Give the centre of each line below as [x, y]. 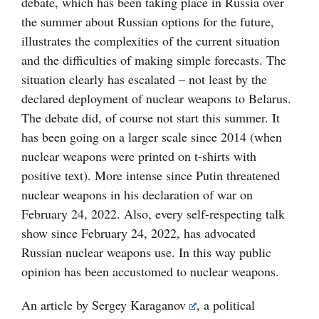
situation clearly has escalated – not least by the [144, 79]
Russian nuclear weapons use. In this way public [146, 252]
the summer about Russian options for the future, [148, 22]
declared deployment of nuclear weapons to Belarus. [156, 99]
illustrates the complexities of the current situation [151, 41]
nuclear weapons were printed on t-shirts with [139, 156]
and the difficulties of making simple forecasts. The [154, 60]
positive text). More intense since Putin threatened [151, 176]
